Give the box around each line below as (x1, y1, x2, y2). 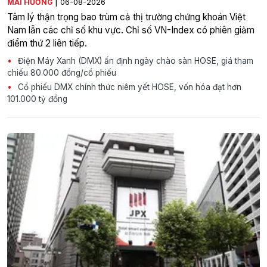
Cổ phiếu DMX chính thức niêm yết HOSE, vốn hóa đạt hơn (15, 82, 241, 92)
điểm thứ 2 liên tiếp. (7, 38, 87, 49)
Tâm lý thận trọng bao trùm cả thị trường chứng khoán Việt (7, 11, 246, 23)
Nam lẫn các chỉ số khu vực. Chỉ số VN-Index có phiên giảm (7, 24, 254, 36)
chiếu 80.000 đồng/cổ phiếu (7, 68, 116, 78)
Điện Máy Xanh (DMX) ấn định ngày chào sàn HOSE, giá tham (15, 56, 253, 66)
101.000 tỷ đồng (7, 94, 67, 104)
